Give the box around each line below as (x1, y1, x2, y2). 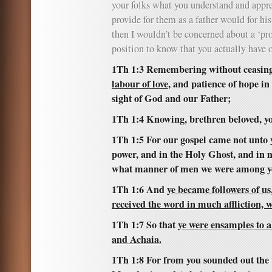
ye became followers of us (167, 182, 271, 197)
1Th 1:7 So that (112, 217, 178, 232)
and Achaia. (112, 232, 161, 246)
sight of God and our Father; (112, 91, 231, 106)
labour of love (112, 76, 168, 91)
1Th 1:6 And (112, 182, 167, 197)
